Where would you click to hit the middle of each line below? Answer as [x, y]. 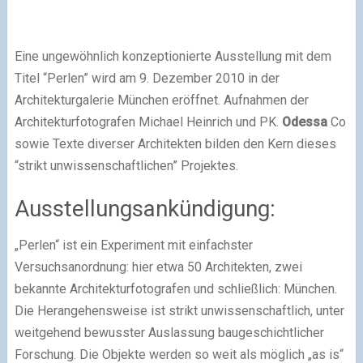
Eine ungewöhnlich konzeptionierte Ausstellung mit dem [173, 56]
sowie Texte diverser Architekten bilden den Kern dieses [175, 144]
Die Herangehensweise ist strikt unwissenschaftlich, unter [179, 311]
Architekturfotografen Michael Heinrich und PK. [148, 122]
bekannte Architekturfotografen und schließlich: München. [175, 289]
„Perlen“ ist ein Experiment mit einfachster [133, 245]
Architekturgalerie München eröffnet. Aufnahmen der [161, 100]
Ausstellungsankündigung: [145, 209]
